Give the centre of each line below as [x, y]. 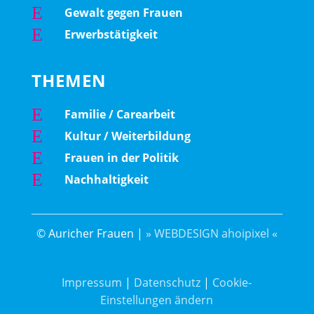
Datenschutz [168, 282]
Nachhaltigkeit [106, 179]
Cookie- [232, 282]
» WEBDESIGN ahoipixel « [211, 233]
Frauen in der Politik [121, 157]
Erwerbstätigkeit [111, 34]
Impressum [92, 282]
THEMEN [69, 80]
